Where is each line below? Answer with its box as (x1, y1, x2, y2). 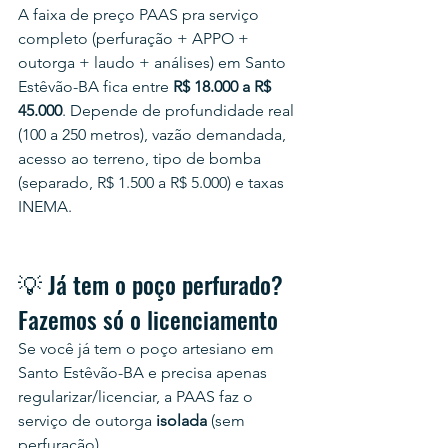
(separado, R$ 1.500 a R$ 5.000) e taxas (18, 173, 288, 192)
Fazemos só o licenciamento (18, 301, 278, 337)
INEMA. (18, 197, 72, 216)
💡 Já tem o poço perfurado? (18, 266, 289, 302)
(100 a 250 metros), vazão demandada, (18, 125, 290, 144)
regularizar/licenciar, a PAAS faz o (18, 387, 257, 406)
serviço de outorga (18, 411, 156, 430)
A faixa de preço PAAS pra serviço (18, 5, 263, 24)
